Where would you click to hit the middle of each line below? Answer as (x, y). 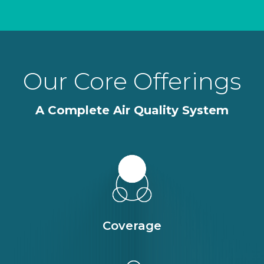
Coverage (132, 226)
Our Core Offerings (132, 81)
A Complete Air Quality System (132, 110)
